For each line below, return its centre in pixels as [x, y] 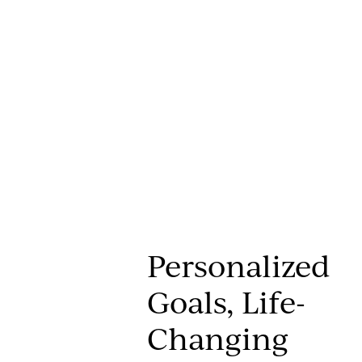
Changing [218, 338]
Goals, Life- [226, 301]
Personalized [239, 265]
